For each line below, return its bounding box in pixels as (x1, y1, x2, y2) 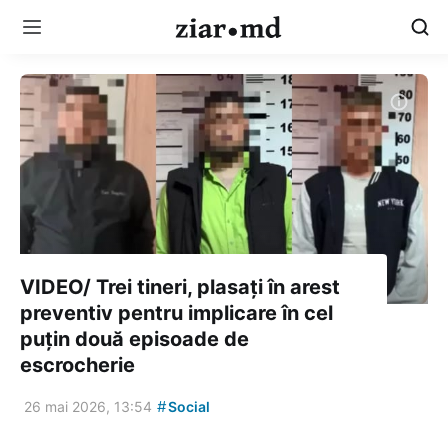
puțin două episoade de (20, 326, 249, 351)
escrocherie (20, 352, 135, 377)
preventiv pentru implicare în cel (20, 300, 333, 325)
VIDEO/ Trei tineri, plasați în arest (20, 274, 340, 299)
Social (165, 397, 210, 415)
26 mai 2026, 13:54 (24, 397, 152, 415)
